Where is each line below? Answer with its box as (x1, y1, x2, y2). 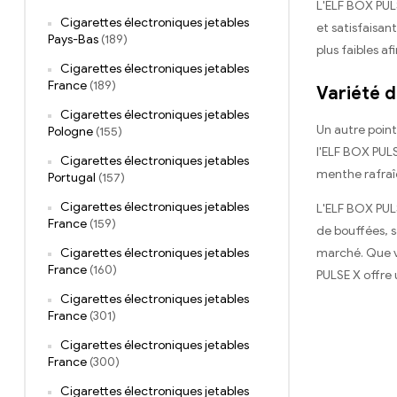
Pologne (48, 124, 93, 140)
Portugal (48, 170, 96, 186)
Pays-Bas (48, 32, 98, 48)
